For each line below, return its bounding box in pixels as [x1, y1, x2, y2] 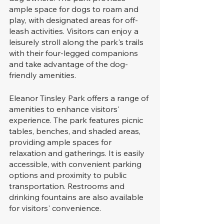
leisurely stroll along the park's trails [9, 36, 145, 47]
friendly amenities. [9, 69, 76, 80]
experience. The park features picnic [9, 114, 145, 125]
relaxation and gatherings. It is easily [9, 147, 146, 158]
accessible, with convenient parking [9, 158, 143, 169]
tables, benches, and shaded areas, [9, 125, 142, 136]
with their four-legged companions [9, 47, 140, 58]
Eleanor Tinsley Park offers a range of [9, 92, 150, 103]
